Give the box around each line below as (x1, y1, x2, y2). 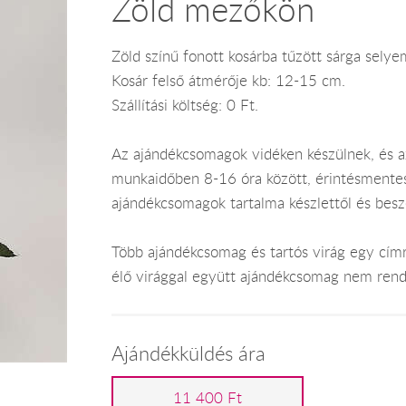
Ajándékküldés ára (111, 340, 266, 367)
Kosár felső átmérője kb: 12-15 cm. (111, 70, 345, 91)
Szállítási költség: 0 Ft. (111, 94, 258, 115)
